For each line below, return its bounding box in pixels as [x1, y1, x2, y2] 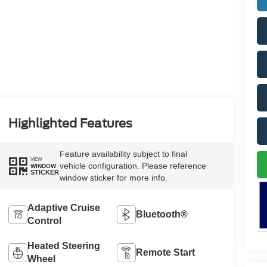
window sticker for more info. [59, 173, 167, 183]
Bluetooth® [136, 209, 188, 220]
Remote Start [136, 247, 195, 258]
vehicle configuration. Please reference [59, 161, 206, 171]
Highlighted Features [8, 116, 132, 131]
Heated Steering [27, 241, 100, 252]
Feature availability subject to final [59, 149, 187, 159]
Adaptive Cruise [27, 203, 100, 213]
